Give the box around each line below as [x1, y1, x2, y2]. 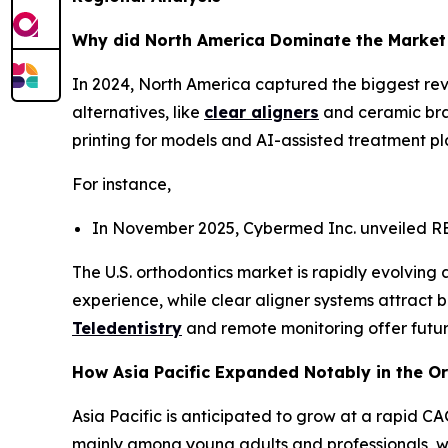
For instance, [72, 173, 171, 194]
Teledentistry [72, 317, 182, 338]
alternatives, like [72, 101, 204, 122]
